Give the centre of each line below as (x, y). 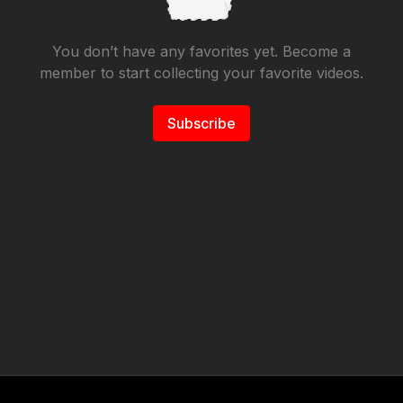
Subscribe (201, 123)
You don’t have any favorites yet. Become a (201, 51)
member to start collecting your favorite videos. (201, 73)
